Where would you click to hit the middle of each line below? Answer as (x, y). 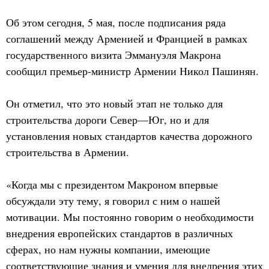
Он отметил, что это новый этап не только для (114, 103)
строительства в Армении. (68, 152)
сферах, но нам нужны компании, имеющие (108, 249)
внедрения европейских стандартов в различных (119, 233)
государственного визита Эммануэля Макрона (113, 55)
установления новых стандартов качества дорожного (129, 136)
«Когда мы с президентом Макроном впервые (112, 184)
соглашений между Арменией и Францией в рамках (127, 38)
